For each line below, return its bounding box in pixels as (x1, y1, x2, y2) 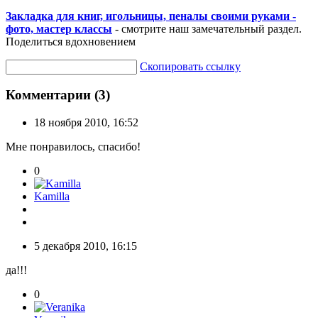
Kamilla (34, 190, 70, 203)
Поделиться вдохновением (6, 35, 136, 48)
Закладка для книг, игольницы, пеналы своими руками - (6, 9, 296, 22)
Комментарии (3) (6, 87, 110, 103)
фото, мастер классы (6, 22, 112, 35)
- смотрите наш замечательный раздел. (112, 22, 302, 35)
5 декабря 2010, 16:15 (34, 240, 137, 253)
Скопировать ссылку (140, 60, 241, 72)
